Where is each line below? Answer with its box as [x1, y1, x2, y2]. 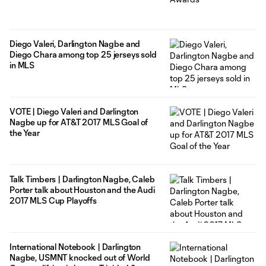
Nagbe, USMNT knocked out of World [9, 252, 150, 263]
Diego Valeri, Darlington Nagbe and [9, 39, 141, 49]
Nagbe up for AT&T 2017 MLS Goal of [9, 117, 148, 128]
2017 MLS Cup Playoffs [9, 195, 97, 206]
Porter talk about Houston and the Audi [9, 185, 155, 195]
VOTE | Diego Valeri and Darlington [9, 106, 139, 117]
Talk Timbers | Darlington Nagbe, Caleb [9, 174, 155, 185]
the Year [9, 128, 40, 138]
